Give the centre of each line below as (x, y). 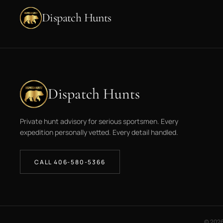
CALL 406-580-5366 (70, 162)
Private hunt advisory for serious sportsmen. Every (99, 121)
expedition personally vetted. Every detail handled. (99, 132)
